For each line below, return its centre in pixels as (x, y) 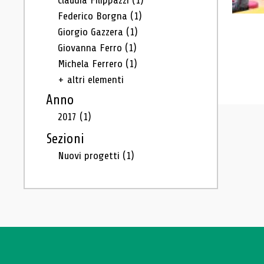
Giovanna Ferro (91, 48)
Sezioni (65, 139)
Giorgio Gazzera (92, 32)
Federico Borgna (94, 16)
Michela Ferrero (92, 64)
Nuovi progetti (90, 156)
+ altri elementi (91, 80)
